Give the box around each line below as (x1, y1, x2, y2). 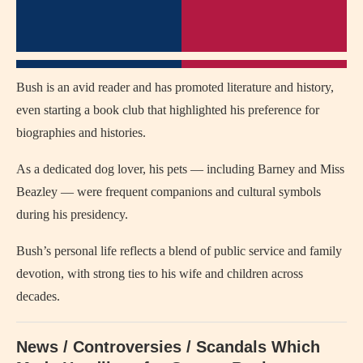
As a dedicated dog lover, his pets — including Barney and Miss (16, 162, 344, 177)
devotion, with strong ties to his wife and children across (16, 267, 303, 281)
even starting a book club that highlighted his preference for (16, 103, 319, 117)
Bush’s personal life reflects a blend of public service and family (16, 244, 342, 258)
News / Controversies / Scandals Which (16, 338, 320, 357)
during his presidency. (16, 207, 128, 222)
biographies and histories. (16, 126, 146, 140)
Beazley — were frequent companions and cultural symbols (16, 185, 321, 199)
